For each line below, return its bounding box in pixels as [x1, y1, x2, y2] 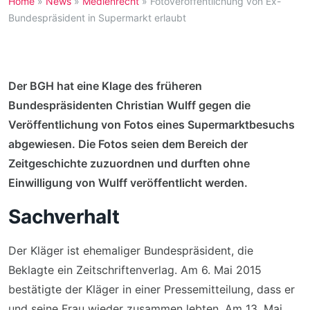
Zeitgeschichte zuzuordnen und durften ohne [8, 156, 250, 170]
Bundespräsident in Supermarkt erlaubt [8, 12, 186, 24]
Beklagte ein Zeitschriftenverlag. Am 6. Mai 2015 [8, 263, 262, 277]
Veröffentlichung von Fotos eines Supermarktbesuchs [8, 118, 295, 131]
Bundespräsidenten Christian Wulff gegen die [8, 98, 250, 112]
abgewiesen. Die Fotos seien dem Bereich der [8, 137, 248, 151]
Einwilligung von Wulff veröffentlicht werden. [8, 176, 248, 190]
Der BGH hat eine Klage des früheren [8, 79, 202, 93]
